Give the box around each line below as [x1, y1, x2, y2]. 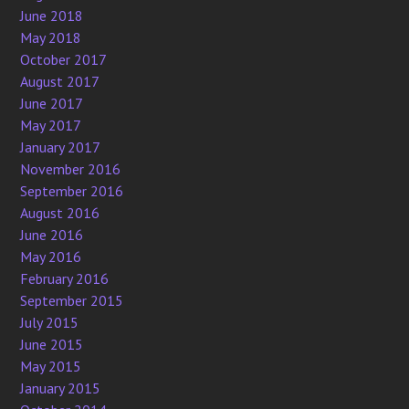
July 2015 [20, 313, 79, 332]
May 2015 [20, 357, 82, 376]
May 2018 [20, 28, 82, 47]
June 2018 [20, 6, 84, 26]
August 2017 [20, 72, 100, 91]
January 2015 [20, 379, 101, 398]
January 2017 [20, 138, 101, 157]
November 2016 [20, 160, 121, 179]
